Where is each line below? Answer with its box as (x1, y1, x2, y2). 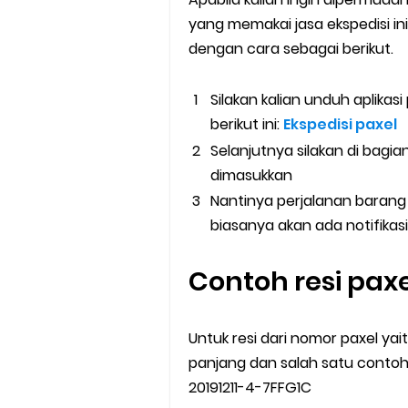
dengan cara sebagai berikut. (189, 38, 397, 60)
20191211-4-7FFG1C (189, 377, 315, 399)
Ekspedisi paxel (283, 113, 400, 135)
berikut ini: (210, 113, 283, 135)
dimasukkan (210, 164, 296, 186)
